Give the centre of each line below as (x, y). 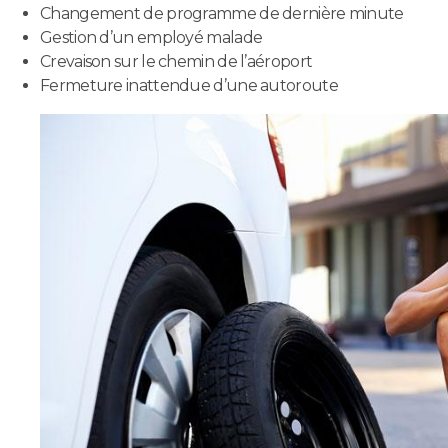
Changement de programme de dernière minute (222, 14)
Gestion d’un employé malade (151, 38)
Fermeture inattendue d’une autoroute (189, 86)
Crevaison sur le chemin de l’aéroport (176, 62)
